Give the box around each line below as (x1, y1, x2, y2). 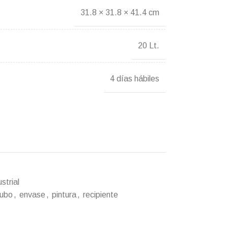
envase (19, 190, 45, 199)
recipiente (82, 190, 118, 199)
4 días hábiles (109, 74, 159, 83)
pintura (51, 190, 76, 199)
